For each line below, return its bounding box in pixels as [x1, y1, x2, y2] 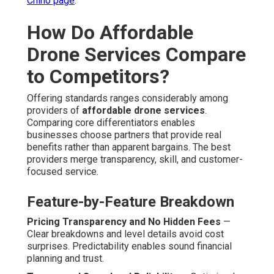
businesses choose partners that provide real [27, 129, 221, 141]
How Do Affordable [27, 21, 193, 45]
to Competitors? [27, 65, 169, 89]
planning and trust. [27, 253, 104, 265]
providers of [27, 105, 82, 117]
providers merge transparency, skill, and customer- [27, 154, 243, 166]
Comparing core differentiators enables [27, 117, 195, 129]
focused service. [27, 166, 98, 178]
